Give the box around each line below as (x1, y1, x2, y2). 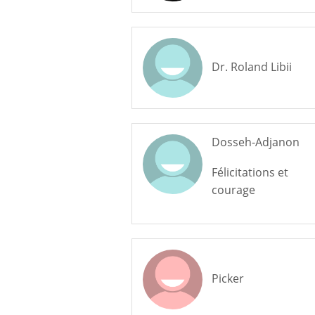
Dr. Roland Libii (211, 59, 292, 75)
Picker (211, 271, 244, 286)
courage (211, 182, 255, 198)
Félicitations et (211, 165, 288, 180)
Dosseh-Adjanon (211, 134, 300, 150)
